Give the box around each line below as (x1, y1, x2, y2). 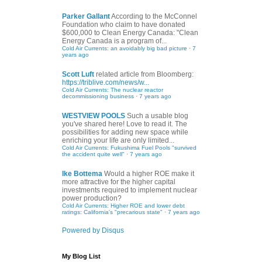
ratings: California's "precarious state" (62, 209, 163, 216)
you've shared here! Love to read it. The (62, 120, 187, 129)
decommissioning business (62, 93, 134, 100)
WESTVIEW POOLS (62, 112, 125, 120)
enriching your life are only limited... (62, 136, 174, 145)
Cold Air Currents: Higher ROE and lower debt (62, 202, 185, 209)
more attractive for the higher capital (62, 178, 175, 187)
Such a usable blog (127, 112, 188, 120)
